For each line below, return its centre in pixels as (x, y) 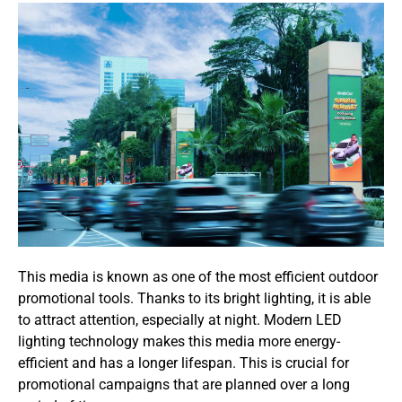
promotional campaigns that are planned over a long (184, 384)
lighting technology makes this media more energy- (179, 341)
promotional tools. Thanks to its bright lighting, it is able (194, 298)
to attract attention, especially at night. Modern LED (180, 319)
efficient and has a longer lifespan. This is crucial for (184, 363)
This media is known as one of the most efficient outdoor (198, 276)
